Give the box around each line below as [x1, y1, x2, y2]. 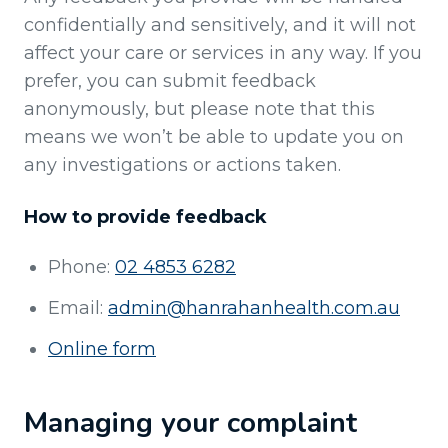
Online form [48, 338, 156, 361]
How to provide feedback [24, 206, 267, 229]
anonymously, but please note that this [24, 98, 375, 121]
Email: [48, 297, 108, 320]
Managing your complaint [24, 404, 357, 443]
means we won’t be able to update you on [24, 126, 404, 149]
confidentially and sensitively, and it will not [24, 14, 416, 37]
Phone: [48, 256, 115, 279]
